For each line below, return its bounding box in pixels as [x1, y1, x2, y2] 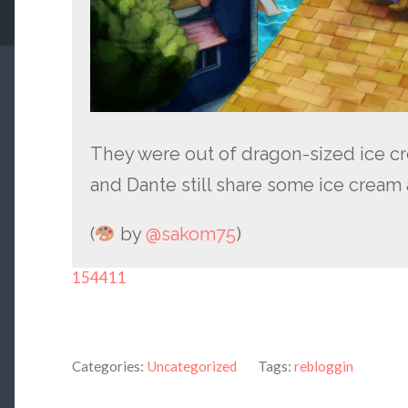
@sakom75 [145, 222, 236, 245]
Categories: [71, 357, 144, 374]
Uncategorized [146, 357, 237, 374]
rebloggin [293, 357, 353, 374]
